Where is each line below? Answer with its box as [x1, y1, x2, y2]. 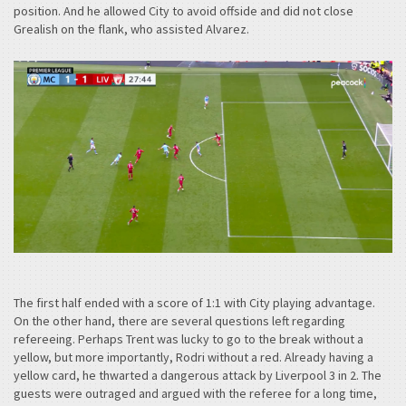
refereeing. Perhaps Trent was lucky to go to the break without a [14, 330, 363, 347]
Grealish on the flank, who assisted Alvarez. [14, 21, 249, 38]
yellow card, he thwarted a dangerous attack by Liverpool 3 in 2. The [14, 366, 382, 383]
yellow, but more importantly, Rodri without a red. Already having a [14, 348, 373, 365]
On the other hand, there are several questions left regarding [14, 312, 345, 329]
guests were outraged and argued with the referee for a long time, [14, 384, 377, 401]
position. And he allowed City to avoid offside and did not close [14, 3, 353, 20]
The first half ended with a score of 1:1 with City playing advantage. [14, 294, 375, 311]
